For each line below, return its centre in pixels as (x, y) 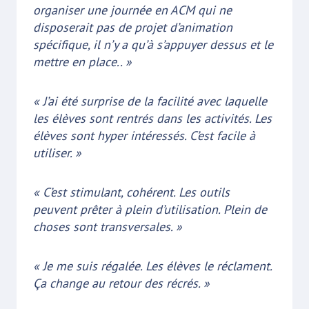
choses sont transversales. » (108, 226)
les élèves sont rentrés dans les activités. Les (152, 118)
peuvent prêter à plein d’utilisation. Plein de (150, 209)
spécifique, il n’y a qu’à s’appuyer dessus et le (153, 44)
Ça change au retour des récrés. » (121, 283)
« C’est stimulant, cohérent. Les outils (131, 192)
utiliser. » (57, 152)
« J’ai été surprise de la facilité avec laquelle (150, 101)
